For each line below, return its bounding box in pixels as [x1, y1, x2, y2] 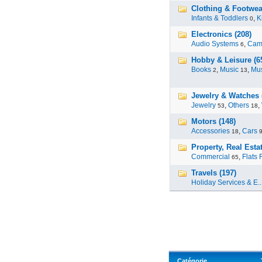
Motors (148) [191, 117, 236, 126]
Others [228, 101, 249, 109]
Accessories [191, 127, 230, 135]
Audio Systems [191, 40, 239, 48]
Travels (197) [191, 168, 236, 177]
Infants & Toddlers [191, 14, 248, 22]
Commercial [191, 153, 230, 161]
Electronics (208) [191, 30, 251, 39]
